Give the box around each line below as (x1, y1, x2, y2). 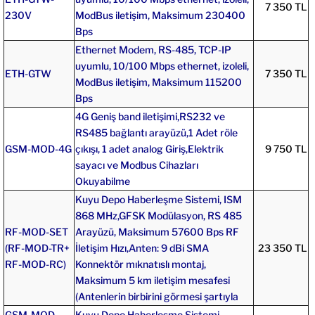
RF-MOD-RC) (4, 257, 66, 270)
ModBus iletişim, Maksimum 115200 (75, 75, 242, 88)
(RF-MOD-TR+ (4, 241, 70, 254)
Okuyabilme (75, 174, 130, 187)
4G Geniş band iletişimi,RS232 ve (75, 110, 225, 122)
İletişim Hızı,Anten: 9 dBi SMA (75, 241, 209, 254)
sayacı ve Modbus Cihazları (75, 158, 198, 171)
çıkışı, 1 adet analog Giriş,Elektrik (75, 142, 224, 155)
